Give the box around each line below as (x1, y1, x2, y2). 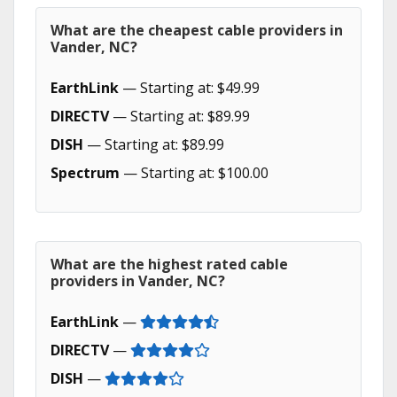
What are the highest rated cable (51, 254, 288, 274)
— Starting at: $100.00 (120, 163, 269, 183)
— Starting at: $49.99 (119, 78, 260, 97)
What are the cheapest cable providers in (51, 20, 343, 40)
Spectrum (51, 163, 120, 183)
